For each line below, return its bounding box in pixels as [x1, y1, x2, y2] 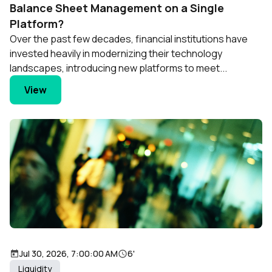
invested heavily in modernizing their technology [10, 46, 222, 60]
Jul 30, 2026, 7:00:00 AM [19, 247, 118, 259]
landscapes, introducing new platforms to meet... [10, 61, 227, 75]
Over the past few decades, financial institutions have [10, 32, 248, 46]
